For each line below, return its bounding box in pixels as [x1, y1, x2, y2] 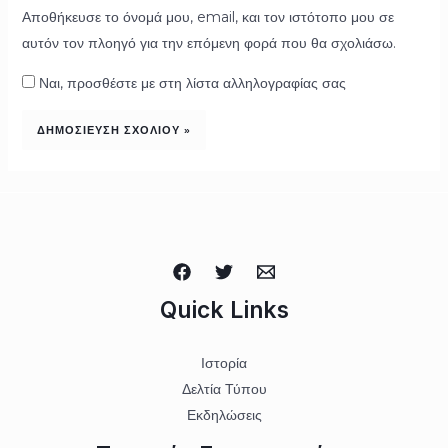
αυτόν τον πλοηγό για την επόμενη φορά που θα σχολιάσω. [21, 34, 396, 53]
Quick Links [159, 296, 289, 325]
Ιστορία [201, 354, 247, 373]
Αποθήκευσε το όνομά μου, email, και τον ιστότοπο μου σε [21, 8, 394, 27]
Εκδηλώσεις [186, 406, 262, 425]
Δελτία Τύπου [181, 380, 267, 399]
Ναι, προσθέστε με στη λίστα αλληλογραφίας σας [34, 74, 346, 93]
